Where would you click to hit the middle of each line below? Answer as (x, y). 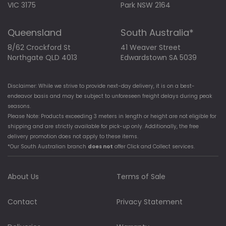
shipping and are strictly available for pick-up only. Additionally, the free (103, 127)
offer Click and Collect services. (154, 147)
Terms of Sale (141, 177)
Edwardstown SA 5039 (159, 58)
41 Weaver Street (151, 48)
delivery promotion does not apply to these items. (73, 137)
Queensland (35, 33)
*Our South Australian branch (48, 147)
